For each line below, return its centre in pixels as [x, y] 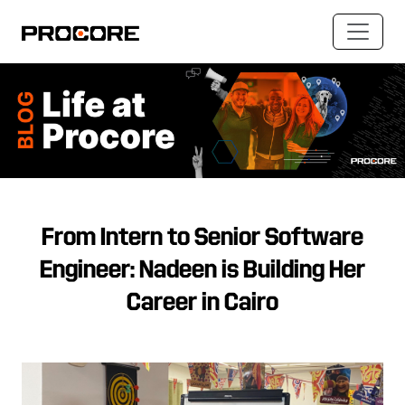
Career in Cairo [202, 302]
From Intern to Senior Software [202, 237]
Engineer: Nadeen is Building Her [202, 270]
